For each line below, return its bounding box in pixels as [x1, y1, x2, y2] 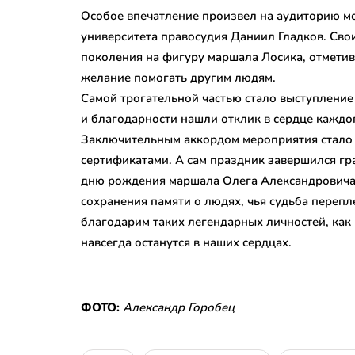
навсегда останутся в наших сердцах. [81, 234, 292, 250]
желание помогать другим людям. [81, 69, 276, 86]
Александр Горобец [123, 299, 235, 315]
